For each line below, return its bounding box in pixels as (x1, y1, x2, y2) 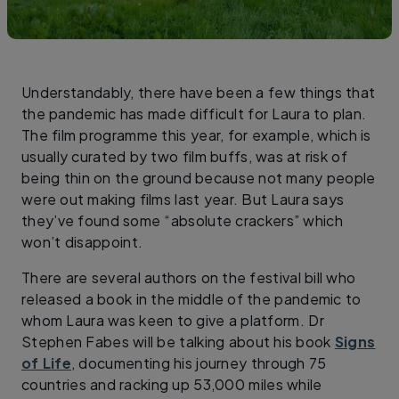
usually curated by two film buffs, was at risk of (21, 146, 347, 166)
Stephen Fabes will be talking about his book (21, 331, 335, 351)
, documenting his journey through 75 (71, 353, 327, 372)
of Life (21, 353, 72, 372)
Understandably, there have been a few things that (21, 82, 376, 102)
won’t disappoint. (21, 232, 143, 251)
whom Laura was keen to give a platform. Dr (21, 310, 324, 330)
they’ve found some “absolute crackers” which (21, 210, 344, 230)
